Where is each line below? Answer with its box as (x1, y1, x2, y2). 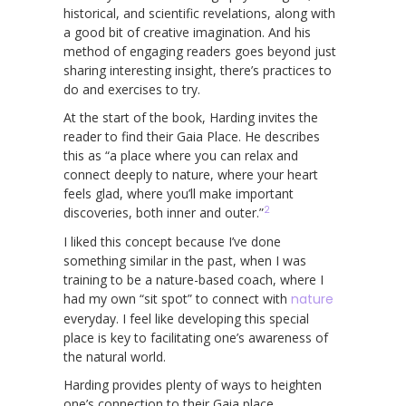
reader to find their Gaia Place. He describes (63, 127, 320, 145)
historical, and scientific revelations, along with (63, 4, 335, 22)
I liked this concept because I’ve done (63, 232, 281, 250)
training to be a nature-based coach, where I (63, 270, 324, 288)
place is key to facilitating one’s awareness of (63, 328, 328, 346)
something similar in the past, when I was (63, 251, 306, 269)
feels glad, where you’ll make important (63, 184, 294, 202)
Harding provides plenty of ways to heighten (63, 375, 322, 393)
